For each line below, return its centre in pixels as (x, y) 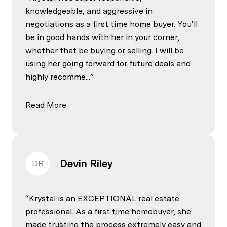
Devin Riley (86, 163)
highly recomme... (58, 77)
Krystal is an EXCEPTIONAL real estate (104, 198)
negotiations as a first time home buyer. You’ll (111, 24)
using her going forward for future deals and (108, 63)
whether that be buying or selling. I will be (105, 50)
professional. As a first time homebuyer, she (108, 211)
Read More (46, 105)
